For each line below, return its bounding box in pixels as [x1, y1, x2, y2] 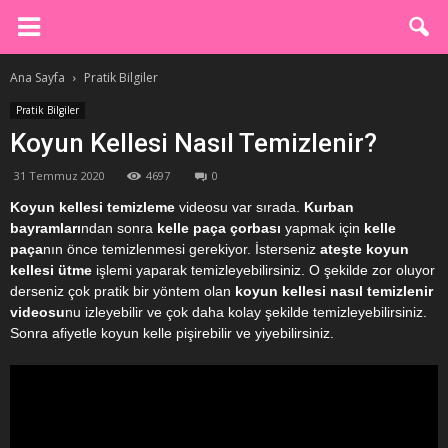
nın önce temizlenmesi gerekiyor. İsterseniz [43, 241, 316, 257]
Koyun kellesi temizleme [10, 199, 175, 215]
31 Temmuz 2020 [14, 168, 105, 183]
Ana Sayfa [10, 69, 65, 86]
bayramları [10, 220, 81, 236]
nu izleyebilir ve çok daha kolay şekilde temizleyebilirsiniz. [65, 304, 427, 320]
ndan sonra [81, 220, 157, 236]
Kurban [304, 199, 354, 215]
